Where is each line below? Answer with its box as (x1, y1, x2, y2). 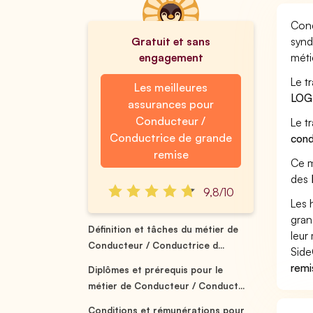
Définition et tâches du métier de (88, 224, 239, 235)
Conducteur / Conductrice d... (88, 240, 225, 251)
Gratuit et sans (131, 34, 211, 48)
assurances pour (127, 97, 214, 111)
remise (153, 147, 189, 161)
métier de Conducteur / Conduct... (88, 280, 245, 291)
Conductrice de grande (110, 131, 232, 145)
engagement (138, 50, 203, 64)
